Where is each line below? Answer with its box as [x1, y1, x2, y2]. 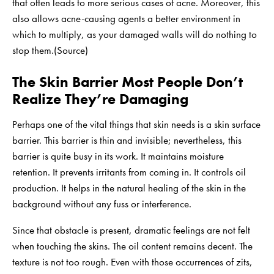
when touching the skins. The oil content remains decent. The [12, 239, 253, 253]
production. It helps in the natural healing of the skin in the [12, 180, 246, 194]
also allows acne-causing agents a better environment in [12, 11, 240, 25]
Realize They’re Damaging [12, 89, 188, 108]
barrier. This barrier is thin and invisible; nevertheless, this [12, 133, 242, 147]
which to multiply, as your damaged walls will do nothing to [12, 27, 257, 41]
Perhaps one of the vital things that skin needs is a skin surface [12, 117, 261, 131]
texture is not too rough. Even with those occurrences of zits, [12, 254, 253, 268]
